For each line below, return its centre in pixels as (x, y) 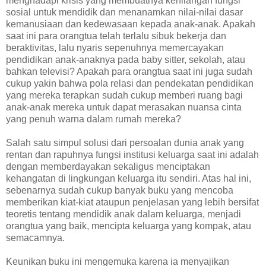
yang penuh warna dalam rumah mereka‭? (94, 119)
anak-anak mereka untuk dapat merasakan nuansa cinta (124, 107)
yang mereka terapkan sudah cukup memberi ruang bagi (124, 95)
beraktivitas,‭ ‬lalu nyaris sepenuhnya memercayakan (115, 47)
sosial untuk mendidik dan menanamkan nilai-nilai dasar (124, 12)
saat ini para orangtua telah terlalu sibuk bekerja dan (116, 36)
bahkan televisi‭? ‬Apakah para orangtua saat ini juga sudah (129, 71)
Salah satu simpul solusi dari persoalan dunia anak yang (125, 142)
